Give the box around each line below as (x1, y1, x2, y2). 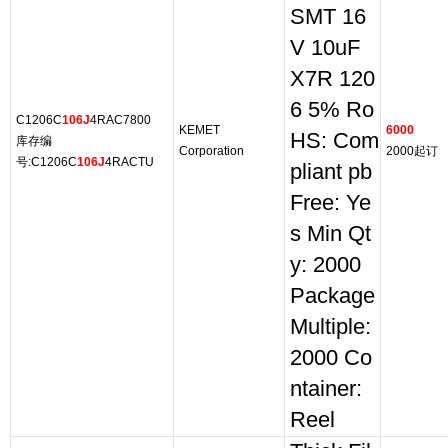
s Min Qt (290, 222, 371, 246)
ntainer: (290, 377, 362, 401)
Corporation (179, 144, 244, 158)
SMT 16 (290, 5, 366, 29)
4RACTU (105, 155, 154, 169)
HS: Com (290, 129, 379, 153)
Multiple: (290, 315, 371, 339)
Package (290, 284, 375, 308)
